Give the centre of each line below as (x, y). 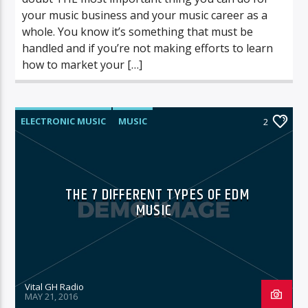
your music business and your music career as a (145, 15)
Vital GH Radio (55, 286)
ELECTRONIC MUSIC (64, 121)
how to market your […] (82, 64)
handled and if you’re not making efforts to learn (148, 48)
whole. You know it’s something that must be (138, 31)
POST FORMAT (54, 145)
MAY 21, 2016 (52, 296)
